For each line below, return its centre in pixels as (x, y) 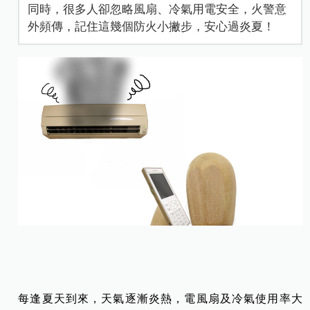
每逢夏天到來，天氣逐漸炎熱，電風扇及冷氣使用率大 (160, 299)
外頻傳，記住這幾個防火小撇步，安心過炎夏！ (152, 27)
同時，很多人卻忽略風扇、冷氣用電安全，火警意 (157, 9)
